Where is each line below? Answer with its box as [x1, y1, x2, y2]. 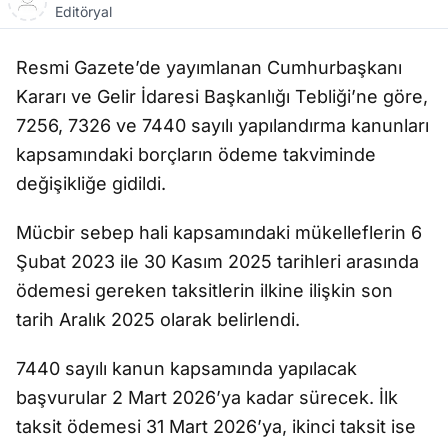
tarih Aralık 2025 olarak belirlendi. [16, 309, 300, 330]
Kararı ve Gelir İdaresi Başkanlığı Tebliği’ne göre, [16, 86, 428, 107]
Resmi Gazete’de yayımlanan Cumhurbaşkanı [16, 57, 402, 78]
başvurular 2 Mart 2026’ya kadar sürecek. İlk [16, 387, 398, 408]
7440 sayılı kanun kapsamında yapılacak [16, 358, 357, 379]
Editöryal [55, 3, 112, 20]
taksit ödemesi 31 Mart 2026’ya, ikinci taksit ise [16, 416, 416, 437]
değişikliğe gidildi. [16, 173, 171, 194]
